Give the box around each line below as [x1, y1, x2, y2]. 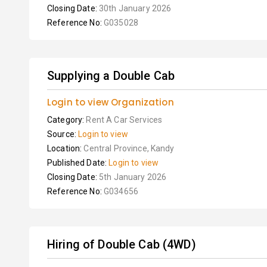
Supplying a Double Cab [47, 69, 175, 83]
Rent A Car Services [86, 115, 163, 125]
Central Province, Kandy [83, 144, 175, 153]
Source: [47, 129, 79, 139]
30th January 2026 [98, 4, 172, 13]
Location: [47, 144, 84, 153]
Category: [47, 115, 86, 125]
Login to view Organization [47, 96, 174, 108]
